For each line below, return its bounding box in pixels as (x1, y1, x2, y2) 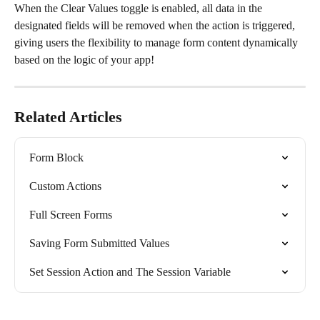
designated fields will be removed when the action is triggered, (14, 19, 298, 32)
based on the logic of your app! (14, 54, 154, 66)
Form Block (29, 151, 84, 164)
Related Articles (14, 108, 122, 126)
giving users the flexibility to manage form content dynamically (14, 36, 301, 49)
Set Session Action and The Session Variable (29, 266, 231, 279)
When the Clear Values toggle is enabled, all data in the (14, 2, 265, 15)
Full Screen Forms (29, 209, 112, 221)
